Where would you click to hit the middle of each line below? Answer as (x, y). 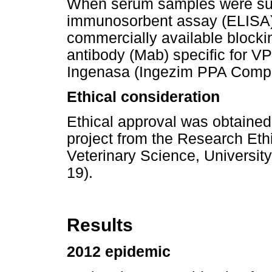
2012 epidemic (119, 252)
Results (100, 225)
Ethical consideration (143, 97)
